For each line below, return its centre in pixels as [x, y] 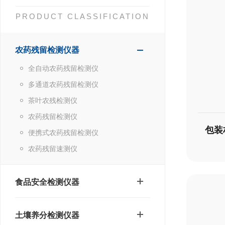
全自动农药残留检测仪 [63, 68]
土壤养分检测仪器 [47, 215]
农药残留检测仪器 [47, 50]
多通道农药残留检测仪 [63, 84]
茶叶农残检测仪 [53, 100]
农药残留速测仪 [53, 149]
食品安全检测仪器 [47, 182]
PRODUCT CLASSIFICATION [83, 16]
